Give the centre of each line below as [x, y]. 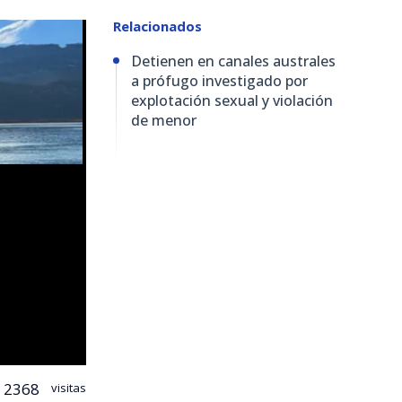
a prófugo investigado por [219, 80]
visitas [67, 387]
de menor [164, 120]
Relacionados [157, 26]
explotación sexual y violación [232, 100]
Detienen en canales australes [233, 61]
